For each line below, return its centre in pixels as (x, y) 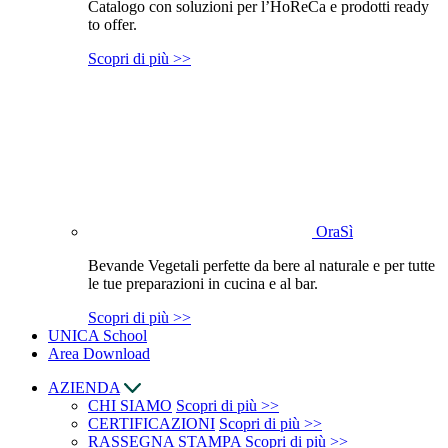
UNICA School (97, 335)
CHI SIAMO (130, 405)
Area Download (99, 353)
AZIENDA (84, 387)
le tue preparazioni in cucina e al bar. (203, 283)
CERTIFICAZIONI (151, 423)
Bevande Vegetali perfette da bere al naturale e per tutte (261, 265)
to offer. (112, 24)
